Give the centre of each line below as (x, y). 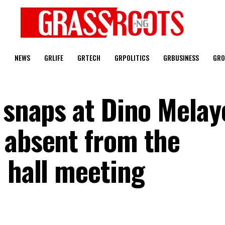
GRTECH (89, 58)
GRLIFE (53, 58)
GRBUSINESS (181, 58)
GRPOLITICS (132, 58)
